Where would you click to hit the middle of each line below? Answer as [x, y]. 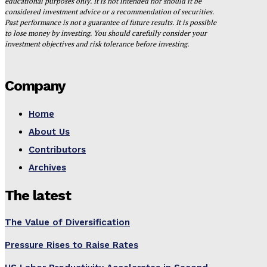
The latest [38, 196]
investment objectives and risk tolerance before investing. [97, 44]
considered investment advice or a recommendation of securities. [109, 12]
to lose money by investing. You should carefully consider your [106, 33]
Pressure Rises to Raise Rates [72, 245]
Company [35, 86]
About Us [49, 132]
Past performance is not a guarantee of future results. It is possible [111, 23]
